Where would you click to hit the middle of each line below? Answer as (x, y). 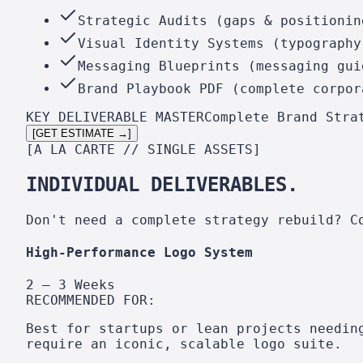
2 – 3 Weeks (70, 285)
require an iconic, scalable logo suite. (184, 344)
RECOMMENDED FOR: (91, 301)
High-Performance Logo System (139, 253)
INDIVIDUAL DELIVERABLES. (162, 184)
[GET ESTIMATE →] (82, 134)
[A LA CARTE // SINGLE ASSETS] (143, 150)
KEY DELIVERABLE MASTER (115, 117)
